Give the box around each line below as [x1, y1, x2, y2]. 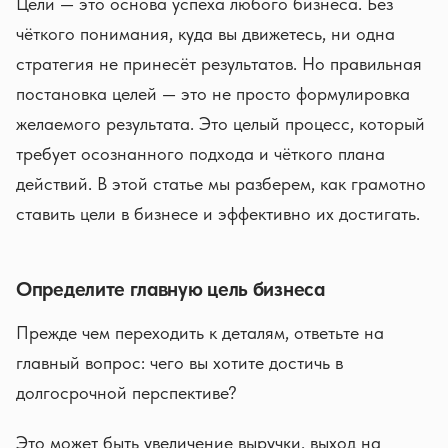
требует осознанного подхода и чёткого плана [16, 143, 385, 164]
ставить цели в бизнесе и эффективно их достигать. [16, 203, 420, 224]
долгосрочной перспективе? [16, 382, 237, 403]
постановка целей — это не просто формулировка [16, 83, 410, 104]
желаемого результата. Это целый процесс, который [16, 113, 425, 134]
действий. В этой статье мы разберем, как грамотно [16, 173, 426, 194]
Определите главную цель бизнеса [16, 277, 325, 301]
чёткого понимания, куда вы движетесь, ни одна [16, 23, 395, 44]
